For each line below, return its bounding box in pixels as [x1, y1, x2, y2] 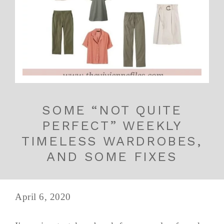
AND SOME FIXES [46, 148, 177, 164]
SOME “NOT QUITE [42, 102, 182, 117]
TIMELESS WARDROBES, [21, 133, 202, 148]
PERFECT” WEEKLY [42, 117, 182, 133]
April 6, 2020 [15, 191, 71, 202]
